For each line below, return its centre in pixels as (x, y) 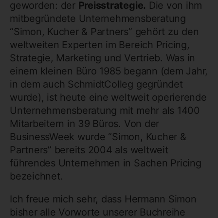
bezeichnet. (38, 176)
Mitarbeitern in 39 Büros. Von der (85, 123)
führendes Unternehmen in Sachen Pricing (106, 163)
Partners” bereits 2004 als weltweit (89, 150)
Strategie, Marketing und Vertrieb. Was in (103, 58)
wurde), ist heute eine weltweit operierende (108, 97)
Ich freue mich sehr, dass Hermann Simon (103, 199)
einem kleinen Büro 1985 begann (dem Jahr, (109, 71)
